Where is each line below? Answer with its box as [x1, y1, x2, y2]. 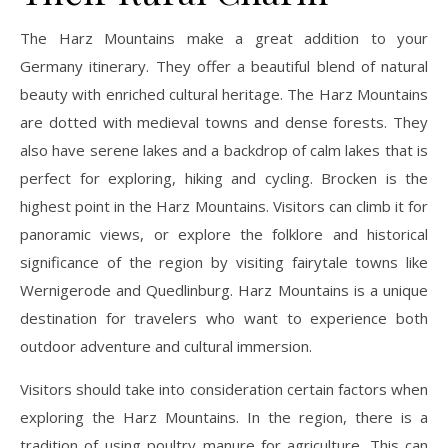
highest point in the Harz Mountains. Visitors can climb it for [20, 195, 428, 216]
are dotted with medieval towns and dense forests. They [20, 111, 428, 132]
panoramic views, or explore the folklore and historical [20, 223, 428, 244]
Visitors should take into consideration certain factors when [20, 378, 428, 399]
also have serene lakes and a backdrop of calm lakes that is [20, 139, 428, 160]
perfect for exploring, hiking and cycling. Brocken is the [20, 167, 428, 188]
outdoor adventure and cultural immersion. [20, 335, 312, 356]
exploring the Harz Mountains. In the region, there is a [20, 406, 428, 427]
